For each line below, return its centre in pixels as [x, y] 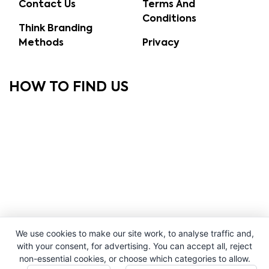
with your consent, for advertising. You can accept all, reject [134, 246]
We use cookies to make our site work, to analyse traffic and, [134, 233]
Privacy [161, 44]
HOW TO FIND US [69, 88]
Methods [41, 44]
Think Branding [56, 29]
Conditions [169, 20]
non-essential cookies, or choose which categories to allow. [134, 258]
